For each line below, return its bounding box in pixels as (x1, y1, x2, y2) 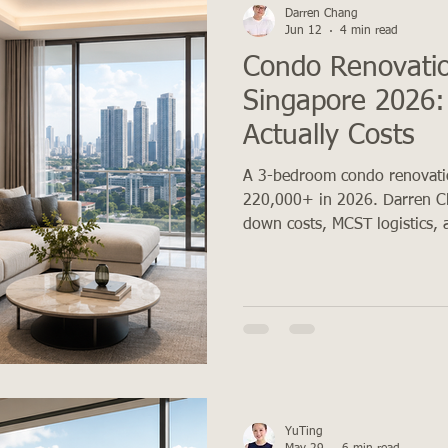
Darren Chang (285, 8, 358, 21)
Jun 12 (285, 24, 322, 37)
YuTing (285, 426, 323, 439)
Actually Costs (243, 122, 415, 151)
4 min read (340, 24, 398, 37)
